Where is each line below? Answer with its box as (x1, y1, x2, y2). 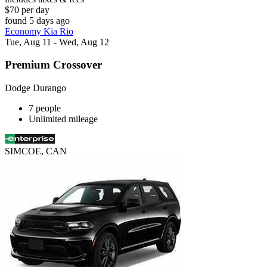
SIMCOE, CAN (5, 146, 67, 157)
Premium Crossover (5, 58, 102, 72)
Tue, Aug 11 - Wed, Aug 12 (5, 36, 109, 47)
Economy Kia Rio (5, 26, 73, 36)
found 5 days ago (5, 15, 70, 26)
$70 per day (5, 4, 49, 15)
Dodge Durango (5, 83, 66, 94)
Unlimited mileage (29, 114, 98, 125)
